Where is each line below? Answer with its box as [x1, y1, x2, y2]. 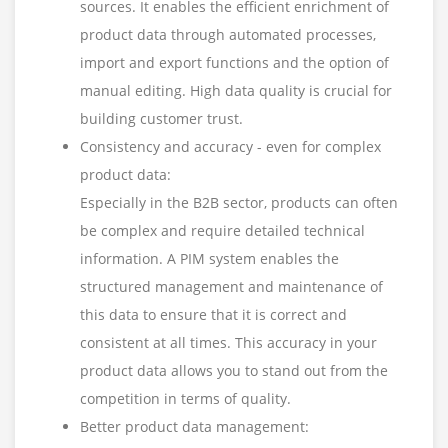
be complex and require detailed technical [80, 221, 365, 241]
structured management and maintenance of [80, 277, 383, 297]
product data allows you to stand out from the [80, 361, 388, 381]
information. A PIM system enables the [80, 249, 339, 269]
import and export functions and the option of [80, 53, 389, 73]
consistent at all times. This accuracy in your [80, 333, 377, 353]
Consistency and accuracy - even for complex [80, 137, 381, 157]
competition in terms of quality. [80, 389, 291, 409]
